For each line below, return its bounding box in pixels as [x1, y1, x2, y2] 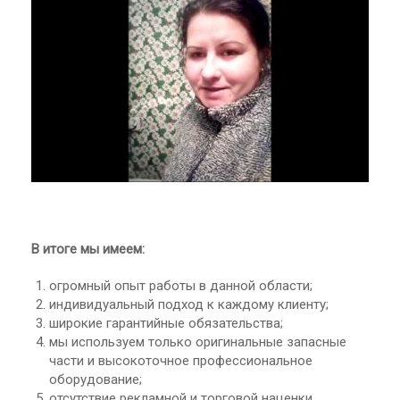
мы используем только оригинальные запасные [49, 333, 346, 350]
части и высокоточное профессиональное [49, 352, 312, 369]
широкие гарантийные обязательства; [49, 314, 283, 331]
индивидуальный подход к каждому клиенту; [49, 296, 329, 312]
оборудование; [49, 371, 142, 387]
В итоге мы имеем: [31, 240, 145, 257]
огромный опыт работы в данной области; [49, 277, 312, 294]
